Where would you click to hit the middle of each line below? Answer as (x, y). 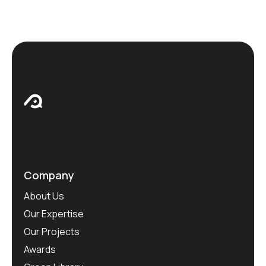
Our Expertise (54, 214)
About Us (44, 196)
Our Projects (52, 232)
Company (49, 175)
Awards (40, 250)
